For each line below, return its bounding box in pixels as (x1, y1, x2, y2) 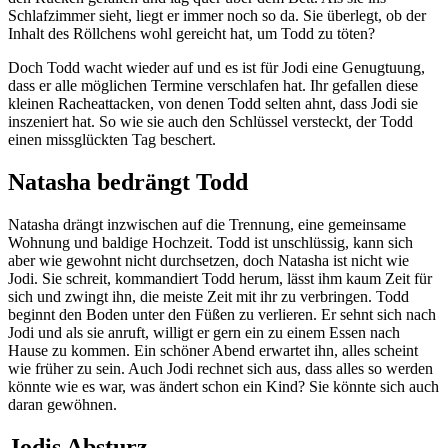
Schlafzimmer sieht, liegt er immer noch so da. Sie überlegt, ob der (8, 7, 426, 25)
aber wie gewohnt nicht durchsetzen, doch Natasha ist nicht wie (8, 252, 409, 270)
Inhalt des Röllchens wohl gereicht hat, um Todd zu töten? (8, 25, 375, 43)
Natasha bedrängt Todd (8, 169, 248, 196)
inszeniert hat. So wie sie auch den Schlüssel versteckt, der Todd (8, 113, 413, 131)
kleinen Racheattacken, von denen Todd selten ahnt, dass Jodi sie (8, 95, 418, 113)
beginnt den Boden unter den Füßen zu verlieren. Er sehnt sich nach (8, 306, 436, 324)
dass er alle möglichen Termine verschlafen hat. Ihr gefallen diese (8, 77, 418, 95)
